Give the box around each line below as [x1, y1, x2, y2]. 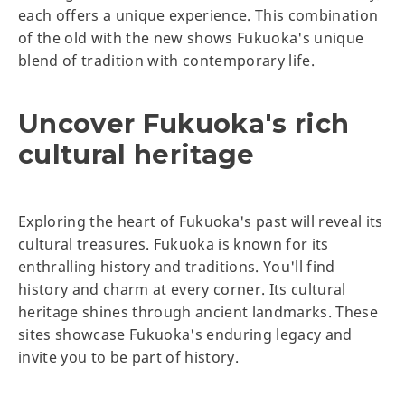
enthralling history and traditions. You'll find [18, 256, 335, 277]
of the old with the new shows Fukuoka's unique [18, 27, 364, 48]
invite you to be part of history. [18, 346, 240, 367]
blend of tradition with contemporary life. [18, 50, 319, 71]
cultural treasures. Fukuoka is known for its [18, 233, 329, 254]
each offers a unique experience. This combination [18, 5, 379, 25]
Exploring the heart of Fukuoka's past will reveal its [18, 211, 383, 231]
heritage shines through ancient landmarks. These [18, 301, 379, 322]
